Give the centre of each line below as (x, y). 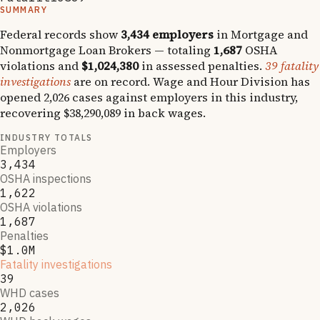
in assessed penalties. (200, 65)
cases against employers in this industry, (184, 97)
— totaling (181, 50)
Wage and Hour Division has (231, 81)
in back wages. (163, 112)
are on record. (112, 81)
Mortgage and (269, 34)
